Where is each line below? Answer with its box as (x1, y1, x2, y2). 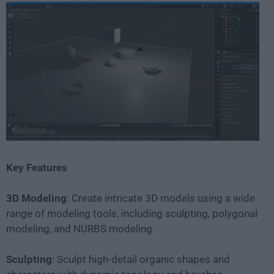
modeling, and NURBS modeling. (6, 222, 155, 235)
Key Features (6, 161, 67, 174)
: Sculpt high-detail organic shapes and (52, 253, 230, 265)
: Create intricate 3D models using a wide (67, 191, 255, 204)
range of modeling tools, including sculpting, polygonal (6, 207, 257, 220)
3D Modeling (6, 191, 67, 204)
